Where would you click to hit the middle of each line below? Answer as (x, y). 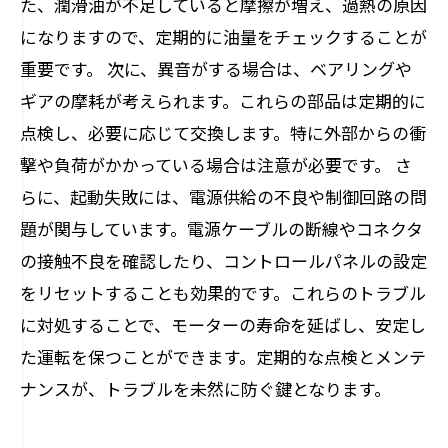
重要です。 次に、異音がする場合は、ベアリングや (216, 68)
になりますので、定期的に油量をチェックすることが (223, 36)
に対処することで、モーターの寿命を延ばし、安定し (223, 324)
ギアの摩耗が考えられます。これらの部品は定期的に (223, 100)
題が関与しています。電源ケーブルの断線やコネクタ (221, 228)
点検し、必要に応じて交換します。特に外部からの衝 (223, 132)
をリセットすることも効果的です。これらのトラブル (223, 292)
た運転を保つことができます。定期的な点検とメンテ (223, 356)
